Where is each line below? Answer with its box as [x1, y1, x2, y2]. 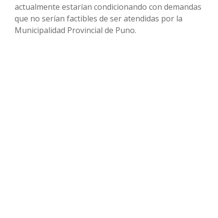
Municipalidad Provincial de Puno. [15, 25, 138, 36]
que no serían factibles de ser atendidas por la [15, 13, 182, 24]
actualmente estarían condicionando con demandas [15, 1, 201, 13]
